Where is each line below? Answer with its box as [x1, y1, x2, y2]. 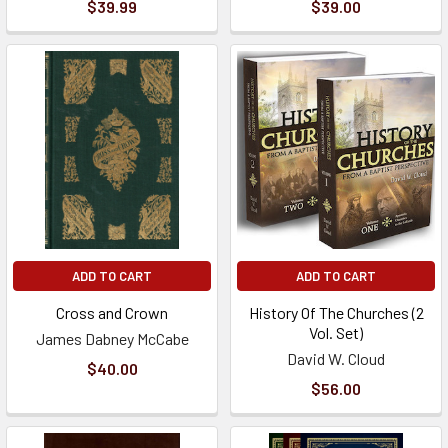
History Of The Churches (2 [248, 303, 424, 322]
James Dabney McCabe [35, 329, 189, 348]
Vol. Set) [309, 323, 363, 342]
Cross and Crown [56, 303, 168, 322]
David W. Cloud [287, 349, 385, 368]
